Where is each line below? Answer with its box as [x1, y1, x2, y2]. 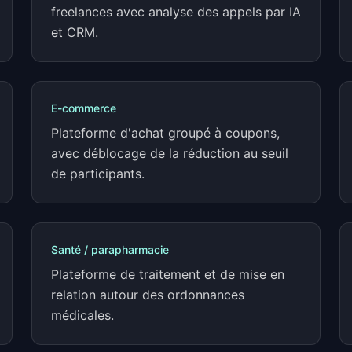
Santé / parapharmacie [51, 243, 169, 256]
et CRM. [51, 24, 98, 40]
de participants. [51, 166, 145, 181]
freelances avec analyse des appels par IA [51, 4, 301, 20]
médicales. [51, 307, 114, 323]
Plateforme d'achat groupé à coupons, [51, 125, 280, 141]
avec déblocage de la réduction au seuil [51, 145, 288, 161]
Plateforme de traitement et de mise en [51, 266, 284, 282]
